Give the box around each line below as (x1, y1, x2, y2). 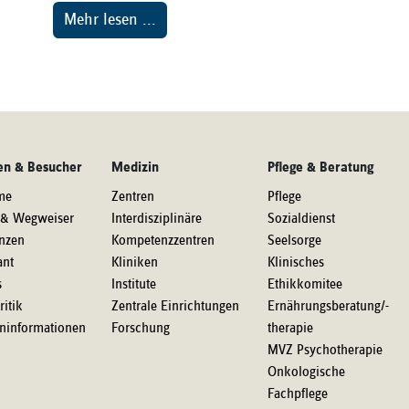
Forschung (111, 321, 170, 336)
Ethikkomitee (267, 278, 342, 292)
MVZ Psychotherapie (267, 343, 383, 358)
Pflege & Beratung (267, 161, 373, 175)
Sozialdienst (267, 212, 335, 226)
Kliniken (111, 256, 158, 270)
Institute (111, 278, 156, 292)
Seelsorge (267, 234, 321, 248)
